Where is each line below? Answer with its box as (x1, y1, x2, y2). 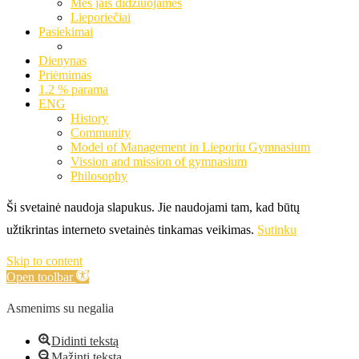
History (71, 111, 108, 125)
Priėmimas (38, 67, 91, 82)
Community (71, 125, 131, 139)
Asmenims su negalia (6, 301, 114, 315)
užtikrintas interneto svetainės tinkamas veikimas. (6, 222, 254, 236)
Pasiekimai (38, 24, 93, 38)
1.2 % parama (38, 82, 108, 96)
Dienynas (38, 53, 87, 67)
